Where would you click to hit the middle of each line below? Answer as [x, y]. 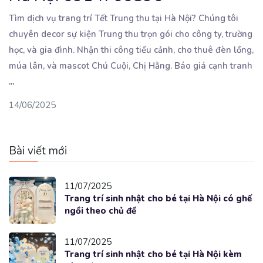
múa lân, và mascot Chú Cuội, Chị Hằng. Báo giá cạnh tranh [131, 65]
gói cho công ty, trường [206, 34]
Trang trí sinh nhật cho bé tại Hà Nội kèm [153, 254]
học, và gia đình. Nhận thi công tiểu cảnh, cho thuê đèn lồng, [131, 50]
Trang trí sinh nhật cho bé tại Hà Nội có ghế [158, 198]
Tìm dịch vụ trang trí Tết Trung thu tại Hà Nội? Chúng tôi [124, 18]
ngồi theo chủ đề [100, 210]
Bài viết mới [38, 151]
